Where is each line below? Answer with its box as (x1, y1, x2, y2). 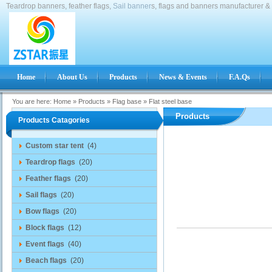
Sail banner (113, 2, 151, 10)
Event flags (25, 240, 64, 248)
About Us (57, 73, 87, 81)
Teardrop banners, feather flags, (6, 2, 113, 10)
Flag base (112, 98, 141, 105)
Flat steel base (149, 98, 192, 105)
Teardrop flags (25, 158, 75, 166)
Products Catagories (18, 116, 90, 124)
